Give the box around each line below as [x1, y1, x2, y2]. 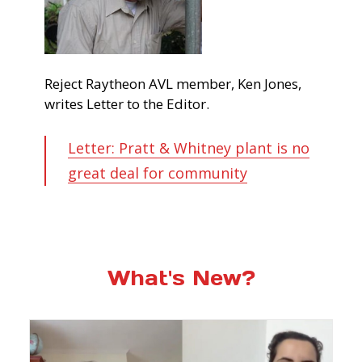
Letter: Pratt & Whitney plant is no [67, 137, 309, 158]
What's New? [107, 265, 255, 291]
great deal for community [67, 162, 247, 183]
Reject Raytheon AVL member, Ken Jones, [44, 74, 301, 93]
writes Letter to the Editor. [44, 94, 209, 113]
